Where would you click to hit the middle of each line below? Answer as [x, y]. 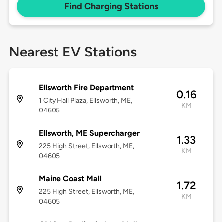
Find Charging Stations [111, 7]
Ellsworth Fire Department [86, 88]
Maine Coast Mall [70, 179]
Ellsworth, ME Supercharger [89, 133]
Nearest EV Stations [73, 52]
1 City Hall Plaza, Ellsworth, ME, [85, 101]
